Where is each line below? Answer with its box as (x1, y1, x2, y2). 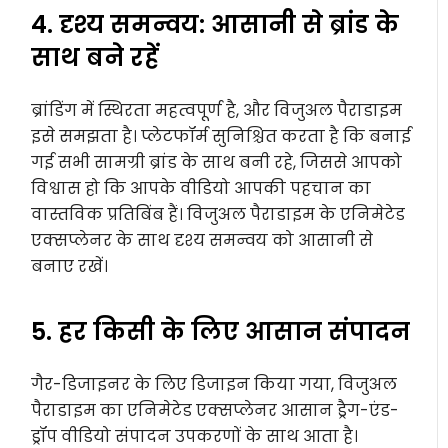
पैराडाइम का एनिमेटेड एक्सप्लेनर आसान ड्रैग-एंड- (31, 399, 400, 423)
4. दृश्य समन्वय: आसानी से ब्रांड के (31, 8, 400, 42)
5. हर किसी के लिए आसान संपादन (31, 315, 411, 349)
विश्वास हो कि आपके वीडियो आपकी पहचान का (31, 177, 372, 201)
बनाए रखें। (31, 255, 109, 279)
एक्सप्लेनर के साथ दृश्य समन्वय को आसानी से (31, 229, 374, 253)
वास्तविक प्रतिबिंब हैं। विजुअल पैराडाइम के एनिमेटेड (31, 203, 406, 227)
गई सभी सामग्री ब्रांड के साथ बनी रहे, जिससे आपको (31, 151, 403, 175)
